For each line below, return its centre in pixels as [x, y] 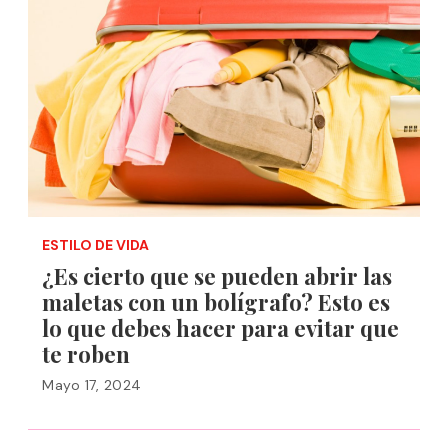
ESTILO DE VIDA [95, 245]
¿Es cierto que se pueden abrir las [217, 276]
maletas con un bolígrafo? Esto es [216, 302]
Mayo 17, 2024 [92, 385]
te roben [86, 354]
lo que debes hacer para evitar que [220, 328]
